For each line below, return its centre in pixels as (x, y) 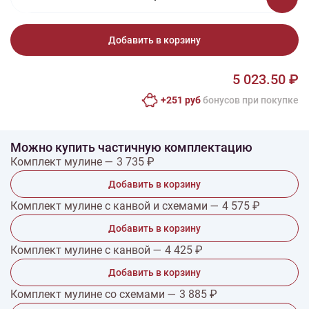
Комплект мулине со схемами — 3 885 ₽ (114, 294)
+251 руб (181, 100)
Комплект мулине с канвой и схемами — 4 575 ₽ (135, 206)
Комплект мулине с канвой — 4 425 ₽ (107, 250)
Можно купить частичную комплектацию (131, 147)
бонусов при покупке (250, 100)
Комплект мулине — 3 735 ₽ (82, 162)
